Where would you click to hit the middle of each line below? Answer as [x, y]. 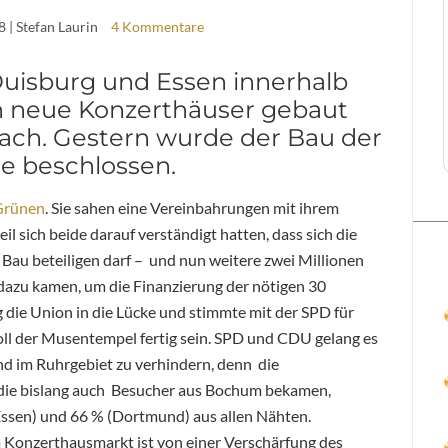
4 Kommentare [158, 26]
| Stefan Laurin [54, 26]
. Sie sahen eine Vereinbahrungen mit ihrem [192, 207]
